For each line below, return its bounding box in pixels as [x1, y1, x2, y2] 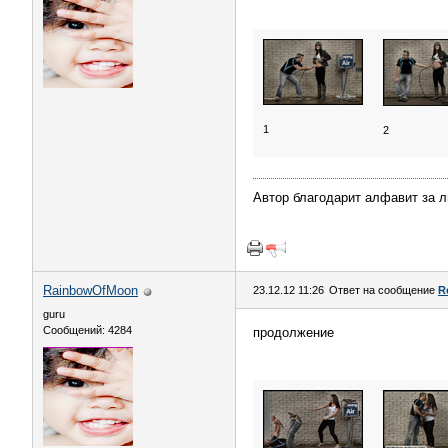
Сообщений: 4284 [43, 324, 132, 336]
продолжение [253, 325, 334, 340]
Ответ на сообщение [329, 284, 438, 296]
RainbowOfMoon [43, 283, 138, 298]
